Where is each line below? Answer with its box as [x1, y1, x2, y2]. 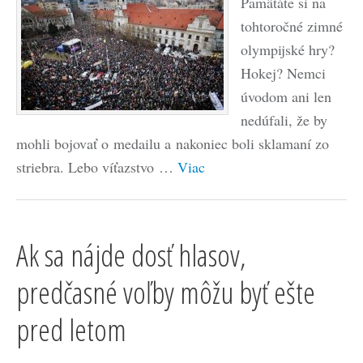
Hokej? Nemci [241, 63, 326, 83]
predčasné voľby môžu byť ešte [16, 271, 315, 313]
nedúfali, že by [241, 110, 327, 130]
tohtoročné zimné [241, 16, 343, 36]
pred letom [16, 309, 126, 350]
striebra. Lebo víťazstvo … [16, 157, 177, 177]
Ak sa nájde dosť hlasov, [16, 234, 246, 275]
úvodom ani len [241, 87, 331, 106]
